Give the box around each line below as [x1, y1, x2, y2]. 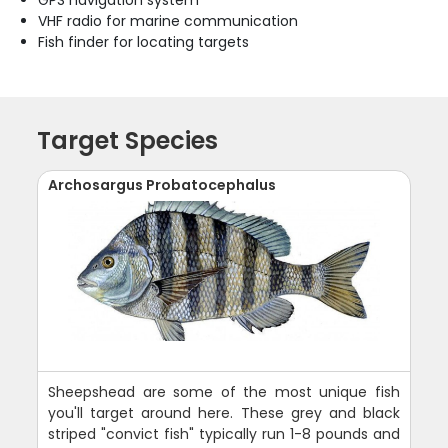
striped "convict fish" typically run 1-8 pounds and [48, 423, 400, 444]
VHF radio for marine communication [38, 10, 299, 31]
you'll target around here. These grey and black [48, 402, 400, 423]
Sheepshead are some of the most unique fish [48, 381, 400, 402]
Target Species [37, 123, 219, 157]
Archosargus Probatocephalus [48, 174, 277, 195]
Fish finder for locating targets [38, 31, 250, 52]
